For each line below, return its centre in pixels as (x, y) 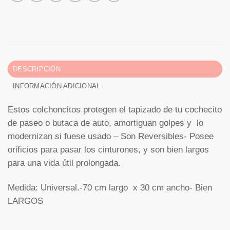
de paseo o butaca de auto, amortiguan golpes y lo (106, 123)
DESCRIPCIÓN (36, 69)
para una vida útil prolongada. (64, 163)
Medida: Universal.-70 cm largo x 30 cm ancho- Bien (110, 187)
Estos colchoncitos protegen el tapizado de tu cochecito (115, 109)
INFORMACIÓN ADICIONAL (56, 86)
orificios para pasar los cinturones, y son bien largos (108, 149)
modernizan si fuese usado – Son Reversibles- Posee (111, 136)
